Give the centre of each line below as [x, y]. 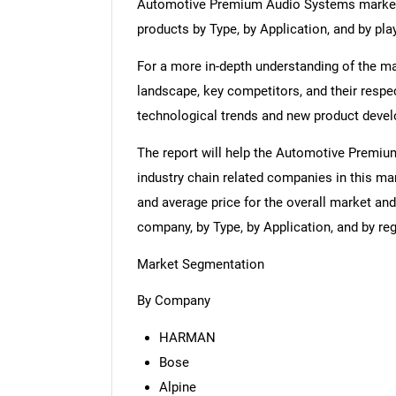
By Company [173, 301]
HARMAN [187, 338]
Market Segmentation [200, 264]
